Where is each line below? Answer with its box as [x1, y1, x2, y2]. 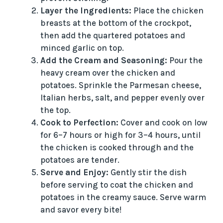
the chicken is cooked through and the [40, 142, 194, 152]
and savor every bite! [40, 204, 121, 215]
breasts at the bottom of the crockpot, [40, 17, 191, 28]
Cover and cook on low [118, 117, 208, 127]
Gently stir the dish [109, 167, 187, 177]
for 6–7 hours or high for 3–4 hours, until [40, 129, 201, 140]
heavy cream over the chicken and [40, 67, 175, 78]
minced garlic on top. [40, 42, 124, 53]
